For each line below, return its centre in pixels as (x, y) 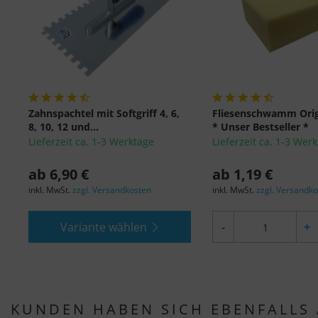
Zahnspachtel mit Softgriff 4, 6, (104, 114)
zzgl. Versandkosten (112, 190)
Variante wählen (104, 227)
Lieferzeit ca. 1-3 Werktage (91, 142)
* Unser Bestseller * (260, 127)
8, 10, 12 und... (64, 127)
